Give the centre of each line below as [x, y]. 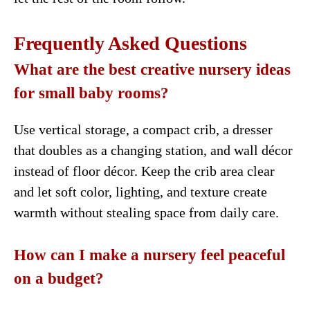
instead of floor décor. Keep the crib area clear [144, 171]
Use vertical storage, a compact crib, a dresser [143, 129]
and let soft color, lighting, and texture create [140, 191]
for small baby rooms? [91, 93]
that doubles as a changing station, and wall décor [153, 150]
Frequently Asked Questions [130, 43]
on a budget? [59, 278]
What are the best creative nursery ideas [152, 69]
